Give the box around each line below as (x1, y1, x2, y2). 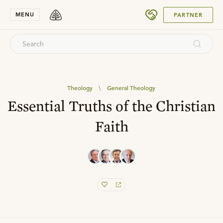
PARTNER (174, 11, 203, 18)
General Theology (107, 84, 156, 92)
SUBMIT (175, 7, 197, 14)
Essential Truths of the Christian (7, 97, 216, 114)
